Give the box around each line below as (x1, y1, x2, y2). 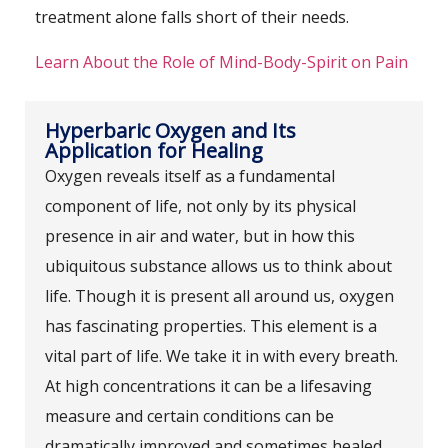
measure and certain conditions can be (45, 404, 334, 427)
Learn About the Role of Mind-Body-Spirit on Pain (35, 50, 408, 73)
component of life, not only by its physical (45, 194, 356, 217)
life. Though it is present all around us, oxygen (45, 284, 394, 307)
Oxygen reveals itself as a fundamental (45, 164, 335, 187)
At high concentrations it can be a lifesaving (45, 374, 372, 397)
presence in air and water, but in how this (45, 224, 355, 247)
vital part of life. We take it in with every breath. (45, 344, 398, 367)
